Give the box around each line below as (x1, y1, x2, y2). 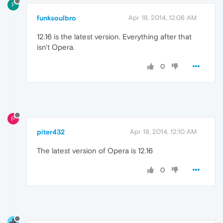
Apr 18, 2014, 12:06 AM (128, 13, 197, 21)
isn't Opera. (37, 42, 75, 51)
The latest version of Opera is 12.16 (37, 146, 153, 155)
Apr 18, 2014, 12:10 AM (130, 127, 197, 135)
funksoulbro (37, 13, 76, 22)
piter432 (37, 127, 65, 136)
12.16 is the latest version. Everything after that (37, 32, 192, 41)
